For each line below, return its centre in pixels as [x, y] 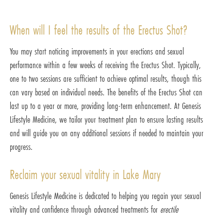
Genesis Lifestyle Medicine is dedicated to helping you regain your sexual [105, 196]
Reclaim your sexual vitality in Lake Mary [85, 175]
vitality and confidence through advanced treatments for [85, 209]
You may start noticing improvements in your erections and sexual [97, 51]
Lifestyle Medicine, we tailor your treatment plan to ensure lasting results [106, 119]
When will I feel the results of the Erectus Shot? [99, 30]
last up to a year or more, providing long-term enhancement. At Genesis [105, 106]
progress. [21, 147]
